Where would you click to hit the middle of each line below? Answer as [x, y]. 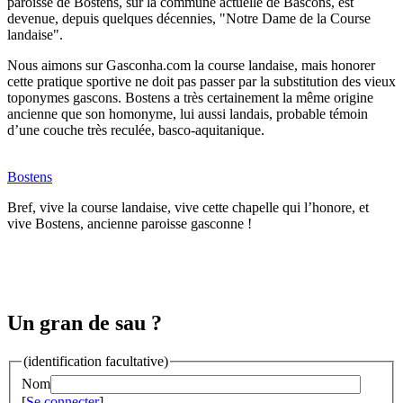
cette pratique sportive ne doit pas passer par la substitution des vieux [201, 82]
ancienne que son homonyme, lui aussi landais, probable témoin [188, 114]
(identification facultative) [96, 362]
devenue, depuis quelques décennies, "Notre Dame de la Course [189, 19]
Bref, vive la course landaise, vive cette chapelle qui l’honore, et [188, 208]
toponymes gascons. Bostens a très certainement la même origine [190, 98]
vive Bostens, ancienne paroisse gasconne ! [130, 224]
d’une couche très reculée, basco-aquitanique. [136, 130]
